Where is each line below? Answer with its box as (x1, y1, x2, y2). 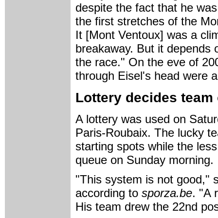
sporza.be (142, 186, 192, 200)
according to (75, 186, 142, 200)
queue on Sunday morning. (75, 153, 214, 166)
